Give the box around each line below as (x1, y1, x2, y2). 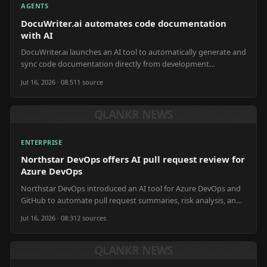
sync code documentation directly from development (21, 58, 209, 69)
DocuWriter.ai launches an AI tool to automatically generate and (21, 46, 246, 57)
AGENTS (21, 1, 49, 10)
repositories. (21, 70, 65, 81)
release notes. (21, 206, 70, 218)
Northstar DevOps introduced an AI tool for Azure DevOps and (21, 182, 241, 194)
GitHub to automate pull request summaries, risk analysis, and (21, 194, 241, 206)
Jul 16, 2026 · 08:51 (21, 77, 77, 86)
